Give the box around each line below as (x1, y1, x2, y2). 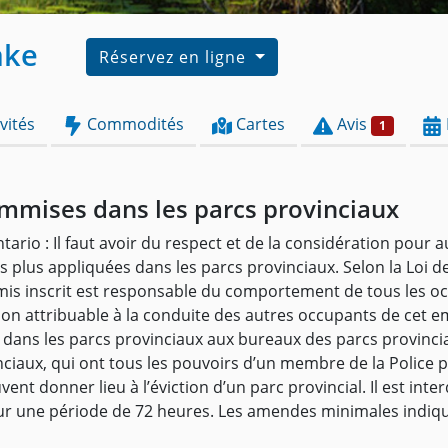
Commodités (83, 113, 184, 135)
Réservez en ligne (99, 46, 251, 68)
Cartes (232, 113, 285, 135)
